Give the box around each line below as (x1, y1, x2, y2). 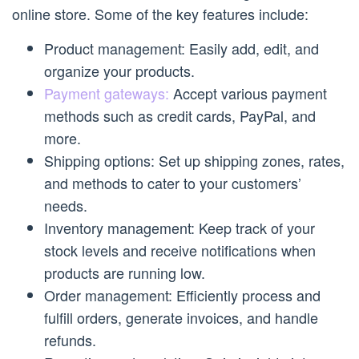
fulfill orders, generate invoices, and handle (44, 307, 318, 329)
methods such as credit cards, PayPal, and (44, 105, 316, 127)
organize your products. (44, 60, 195, 82)
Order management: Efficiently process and (44, 284, 321, 306)
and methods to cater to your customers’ (44, 172, 301, 194)
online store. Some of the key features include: (12, 3, 309, 25)
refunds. (44, 329, 96, 351)
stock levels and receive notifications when (44, 240, 316, 261)
